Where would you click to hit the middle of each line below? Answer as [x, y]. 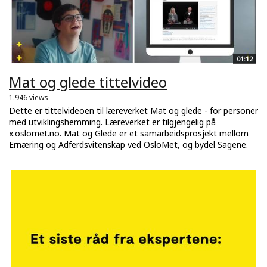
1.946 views [29, 98]
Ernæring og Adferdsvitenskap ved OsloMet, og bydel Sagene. [128, 145]
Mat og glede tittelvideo [88, 82]
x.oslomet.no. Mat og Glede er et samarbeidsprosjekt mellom [129, 133]
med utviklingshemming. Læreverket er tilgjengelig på [112, 122]
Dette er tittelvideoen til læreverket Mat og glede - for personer [133, 111]
